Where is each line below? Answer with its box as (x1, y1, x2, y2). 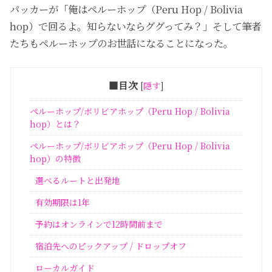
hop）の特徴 (29, 152, 81, 165)
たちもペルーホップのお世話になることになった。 (10, 35, 234, 50)
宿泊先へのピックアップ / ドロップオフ (35, 240, 187, 253)
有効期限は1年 (35, 196, 90, 209)
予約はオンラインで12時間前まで (35, 218, 163, 231)
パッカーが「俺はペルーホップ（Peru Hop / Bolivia (10, 1, 243, 16)
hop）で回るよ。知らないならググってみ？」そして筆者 (10, 18, 262, 33)
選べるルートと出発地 (35, 174, 121, 187)
